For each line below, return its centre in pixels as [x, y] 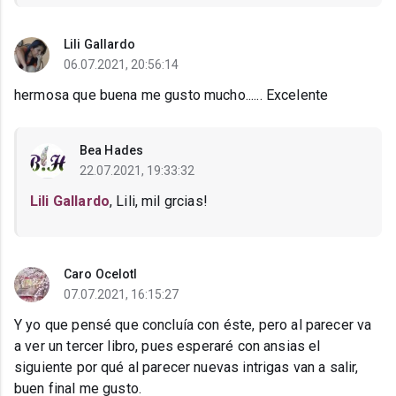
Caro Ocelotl [101, 274]
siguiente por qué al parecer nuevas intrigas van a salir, [187, 368]
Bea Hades [111, 151]
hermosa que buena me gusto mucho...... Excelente [171, 95]
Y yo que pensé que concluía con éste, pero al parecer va [193, 325]
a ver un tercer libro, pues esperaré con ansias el [168, 346]
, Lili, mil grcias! [158, 202]
